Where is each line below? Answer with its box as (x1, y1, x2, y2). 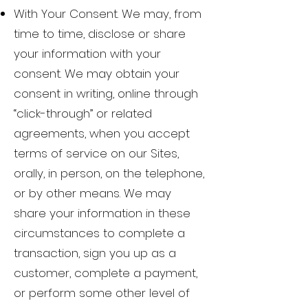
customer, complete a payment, (14, 265, 197, 282)
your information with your (14, 45, 161, 63)
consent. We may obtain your (14, 65, 179, 82)
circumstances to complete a (14, 225, 185, 242)
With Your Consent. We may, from (14, 5, 201, 23)
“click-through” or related (14, 105, 152, 122)
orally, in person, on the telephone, (14, 165, 204, 182)
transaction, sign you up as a (14, 245, 176, 262)
